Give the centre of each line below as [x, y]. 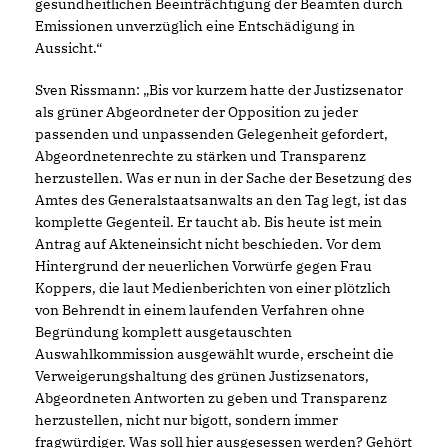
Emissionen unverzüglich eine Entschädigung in [195, 26]
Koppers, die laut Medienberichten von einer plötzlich [213, 288]
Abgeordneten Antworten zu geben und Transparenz [211, 398]
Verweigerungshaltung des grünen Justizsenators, [202, 376]
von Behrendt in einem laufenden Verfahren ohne [200, 310]
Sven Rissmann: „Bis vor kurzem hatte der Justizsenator [219, 90]
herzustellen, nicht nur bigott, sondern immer [186, 420]
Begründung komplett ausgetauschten [163, 332]
